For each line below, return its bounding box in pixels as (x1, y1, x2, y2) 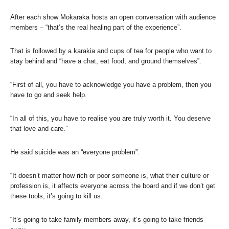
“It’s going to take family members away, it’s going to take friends (10, 215, 203, 223)
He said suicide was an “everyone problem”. (10, 148, 140, 156)
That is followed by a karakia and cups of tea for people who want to (10, 47, 212, 55)
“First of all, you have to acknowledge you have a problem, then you (10, 80, 211, 88)
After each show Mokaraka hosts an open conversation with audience (10, 13, 216, 21)
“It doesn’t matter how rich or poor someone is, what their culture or (10, 171, 209, 179)
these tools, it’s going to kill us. (10, 192, 103, 200)
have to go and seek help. (10, 90, 87, 99)
